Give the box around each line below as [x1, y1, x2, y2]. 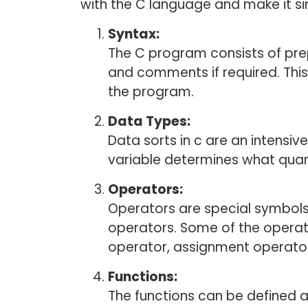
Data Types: [108, 112, 190, 131]
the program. [108, 82, 194, 101]
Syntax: [108, 25, 159, 43]
